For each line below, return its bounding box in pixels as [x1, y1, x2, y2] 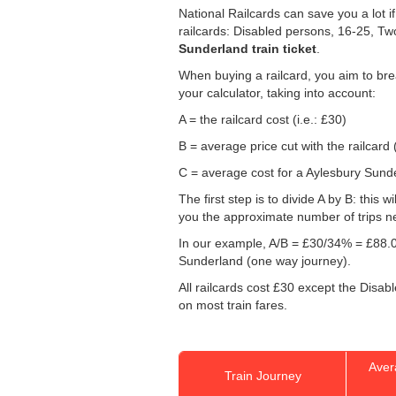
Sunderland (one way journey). [179, 253, 351, 268]
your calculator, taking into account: [179, 85, 376, 100]
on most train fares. [179, 297, 287, 312]
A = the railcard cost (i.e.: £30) [179, 111, 346, 126]
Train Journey [224, 368, 301, 383]
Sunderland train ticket [179, 41, 316, 56]
